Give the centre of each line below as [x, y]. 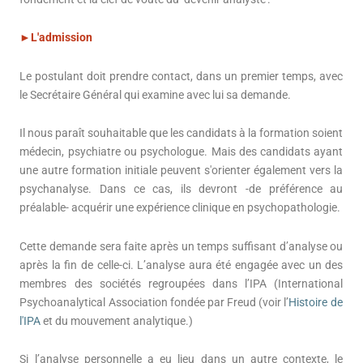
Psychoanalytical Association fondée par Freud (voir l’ [154, 302]
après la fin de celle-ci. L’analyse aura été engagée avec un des [181, 265]
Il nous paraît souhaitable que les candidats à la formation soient [181, 133]
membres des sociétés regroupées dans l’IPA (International [181, 283]
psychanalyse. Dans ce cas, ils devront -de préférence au [181, 189]
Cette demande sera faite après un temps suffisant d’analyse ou [181, 246]
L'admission [62, 38]
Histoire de [316, 302]
